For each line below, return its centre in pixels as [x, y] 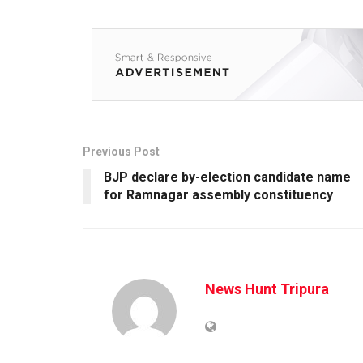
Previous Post [121, 151]
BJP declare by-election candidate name [227, 177]
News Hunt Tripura [267, 288]
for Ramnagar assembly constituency [218, 194]
